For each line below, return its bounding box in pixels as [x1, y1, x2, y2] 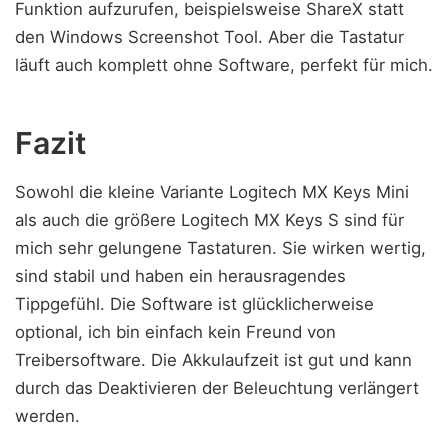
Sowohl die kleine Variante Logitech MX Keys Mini [15, 182, 409, 203]
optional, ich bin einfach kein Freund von [15, 322, 336, 343]
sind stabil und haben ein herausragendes [15, 266, 346, 287]
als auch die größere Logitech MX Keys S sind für [15, 210, 404, 231]
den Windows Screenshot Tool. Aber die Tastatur [15, 26, 404, 47]
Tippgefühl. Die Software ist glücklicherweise [15, 294, 374, 315]
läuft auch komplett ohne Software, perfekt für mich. [15, 54, 433, 75]
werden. [15, 406, 80, 427]
